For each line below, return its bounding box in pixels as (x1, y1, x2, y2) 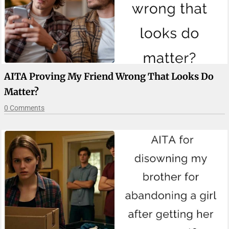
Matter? (4, 85, 39, 98)
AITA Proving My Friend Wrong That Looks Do (4, 70, 214, 82)
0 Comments (4, 103, 45, 112)
